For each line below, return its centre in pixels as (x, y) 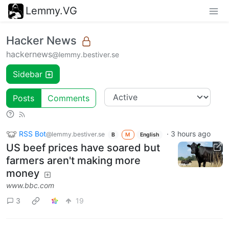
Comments (68, 98)
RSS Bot (32, 133)
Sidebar (28, 74)
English (150, 134)
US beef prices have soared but (83, 148)
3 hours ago (190, 133)
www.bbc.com (30, 186)
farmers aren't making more (73, 161)
